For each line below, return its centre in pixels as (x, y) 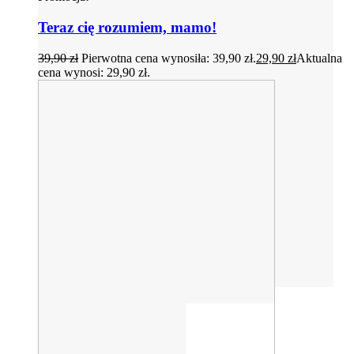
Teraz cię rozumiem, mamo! (127, 28)
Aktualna (319, 58)
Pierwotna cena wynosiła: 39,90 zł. (169, 58)
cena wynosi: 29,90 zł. (94, 72)
